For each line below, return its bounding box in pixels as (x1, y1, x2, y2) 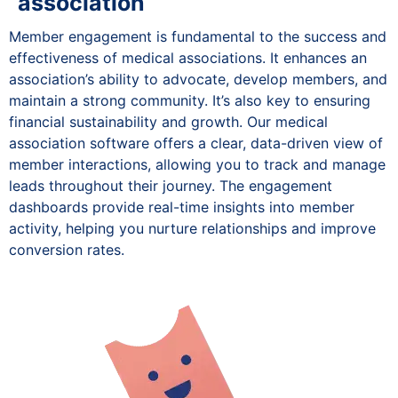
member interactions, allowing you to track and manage (9, 155, 386, 173)
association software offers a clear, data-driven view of (9, 133, 383, 152)
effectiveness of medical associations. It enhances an (9, 48, 367, 67)
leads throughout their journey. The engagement (9, 176, 332, 195)
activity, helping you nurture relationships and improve (9, 219, 376, 237)
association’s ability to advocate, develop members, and (9, 69, 387, 88)
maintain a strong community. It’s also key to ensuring (9, 91, 370, 109)
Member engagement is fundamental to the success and (9, 27, 386, 45)
